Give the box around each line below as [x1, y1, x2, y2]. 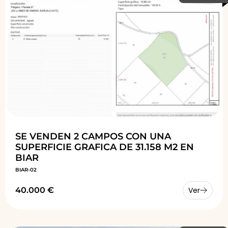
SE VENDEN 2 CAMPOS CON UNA [15, 130, 171, 142]
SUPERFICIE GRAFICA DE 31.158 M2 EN [15, 141, 194, 153]
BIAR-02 [15, 166, 37, 173]
